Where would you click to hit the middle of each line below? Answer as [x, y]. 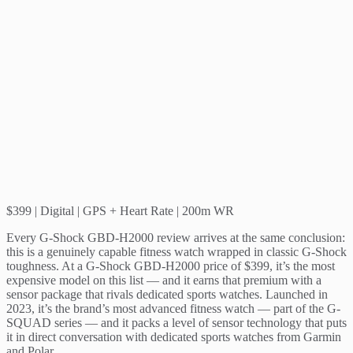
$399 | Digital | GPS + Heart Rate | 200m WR [120, 211]
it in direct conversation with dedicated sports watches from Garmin [174, 337]
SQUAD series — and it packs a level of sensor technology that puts [176, 323]
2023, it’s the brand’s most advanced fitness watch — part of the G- [173, 309]
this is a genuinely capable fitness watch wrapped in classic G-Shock [176, 252]
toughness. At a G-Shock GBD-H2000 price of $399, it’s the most [171, 266]
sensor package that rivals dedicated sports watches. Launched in [167, 295]
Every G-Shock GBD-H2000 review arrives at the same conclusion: [176, 238]
